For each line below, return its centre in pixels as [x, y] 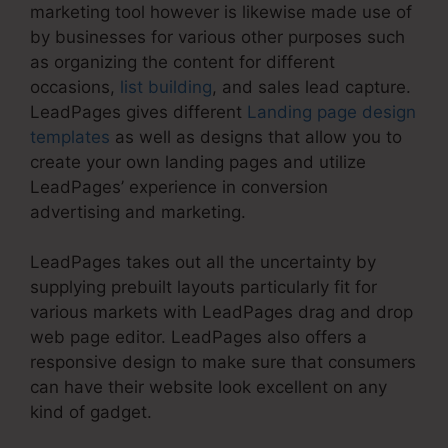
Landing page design [331, 111]
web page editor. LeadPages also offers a [198, 337]
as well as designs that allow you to [256, 136]
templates [70, 136]
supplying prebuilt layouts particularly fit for [203, 287]
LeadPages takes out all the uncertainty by [203, 262]
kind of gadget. [91, 412]
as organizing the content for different [182, 61]
